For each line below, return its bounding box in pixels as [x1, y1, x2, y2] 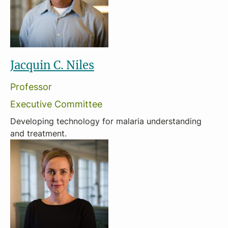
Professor [10, 80, 52, 93]
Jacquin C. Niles [10, 58, 94, 72]
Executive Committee [10, 97, 102, 110]
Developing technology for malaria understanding [10, 116, 202, 127]
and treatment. [10, 128, 67, 139]
